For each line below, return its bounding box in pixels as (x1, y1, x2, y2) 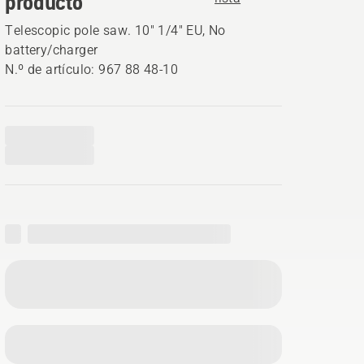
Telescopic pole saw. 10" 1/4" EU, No (5, 23, 226, 38)
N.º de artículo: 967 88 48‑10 (5, 62, 178, 77)
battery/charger (5, 42, 98, 58)
